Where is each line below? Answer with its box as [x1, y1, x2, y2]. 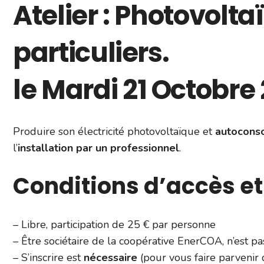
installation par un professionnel [18, 141, 179, 155]
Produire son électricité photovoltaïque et [13, 124, 215, 138]
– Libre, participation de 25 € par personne [13, 217, 216, 232]
